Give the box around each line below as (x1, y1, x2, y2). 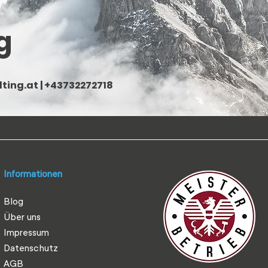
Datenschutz (4, 243, 58, 254)
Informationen (4, 169, 62, 179)
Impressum (4, 227, 49, 238)
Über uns (4, 212, 41, 223)
